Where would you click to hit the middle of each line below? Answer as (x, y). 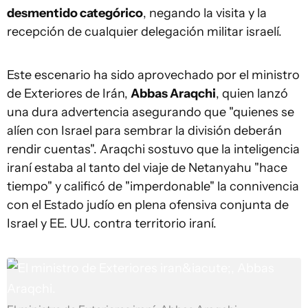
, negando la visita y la (205, 13)
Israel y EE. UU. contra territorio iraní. (112, 223)
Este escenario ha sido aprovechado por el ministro (153, 75)
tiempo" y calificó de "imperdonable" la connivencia (153, 186)
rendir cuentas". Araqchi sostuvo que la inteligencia (153, 149)
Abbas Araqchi (173, 93)
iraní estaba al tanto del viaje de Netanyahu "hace (147, 168)
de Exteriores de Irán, (69, 93)
